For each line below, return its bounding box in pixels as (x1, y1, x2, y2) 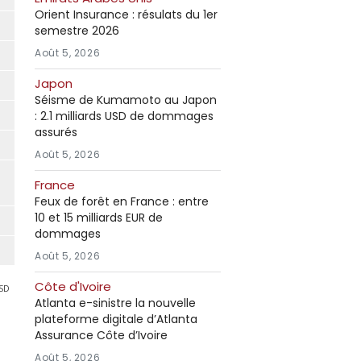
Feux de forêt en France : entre (35, 193, 209, 210)
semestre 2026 (35, 23, 119, 39)
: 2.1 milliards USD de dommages (35, 108, 214, 124)
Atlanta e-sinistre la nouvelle (35, 295, 196, 311)
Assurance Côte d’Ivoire (35, 327, 168, 343)
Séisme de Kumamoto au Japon (35, 92, 217, 108)
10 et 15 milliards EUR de (35, 210, 163, 226)
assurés (35, 124, 77, 140)
